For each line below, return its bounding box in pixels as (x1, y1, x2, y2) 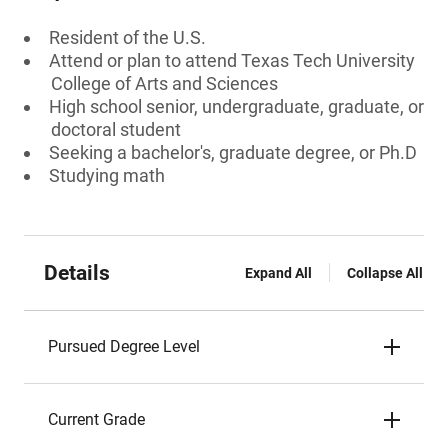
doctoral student (51, 119, 181, 140)
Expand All (245, 265, 312, 281)
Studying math (49, 165, 165, 186)
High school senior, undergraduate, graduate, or (49, 96, 424, 117)
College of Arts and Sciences (51, 73, 278, 94)
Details (44, 261, 110, 285)
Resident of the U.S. (49, 27, 206, 48)
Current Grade (48, 410, 145, 429)
